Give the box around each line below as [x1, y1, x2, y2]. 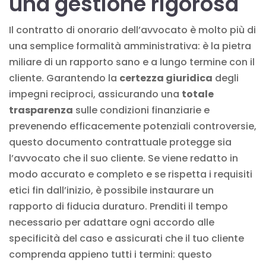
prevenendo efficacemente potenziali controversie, [9, 119, 256, 133]
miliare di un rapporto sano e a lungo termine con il [9, 55, 255, 69]
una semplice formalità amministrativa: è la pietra [9, 39, 251, 53]
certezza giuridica [119, 71, 213, 85]
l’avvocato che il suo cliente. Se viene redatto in [9, 151, 238, 165]
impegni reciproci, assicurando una [9, 87, 182, 101]
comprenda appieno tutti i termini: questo [9, 247, 212, 261]
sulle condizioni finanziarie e [73, 103, 210, 117]
